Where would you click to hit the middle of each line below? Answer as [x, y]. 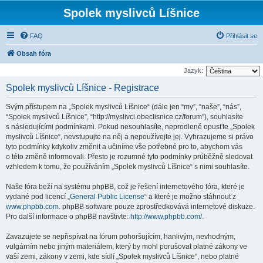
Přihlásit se [242, 36]
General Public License [107, 197]
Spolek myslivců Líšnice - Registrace [82, 88]
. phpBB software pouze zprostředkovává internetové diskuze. [157, 207]
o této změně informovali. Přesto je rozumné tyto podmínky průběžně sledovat [129, 157]
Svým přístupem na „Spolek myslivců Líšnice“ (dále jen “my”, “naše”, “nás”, [124, 107]
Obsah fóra [34, 53]
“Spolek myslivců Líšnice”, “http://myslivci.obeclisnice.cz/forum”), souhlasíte [124, 117]
